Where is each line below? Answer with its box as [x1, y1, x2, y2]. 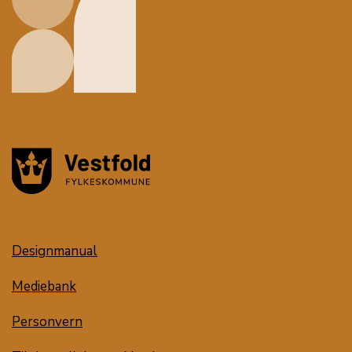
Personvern [12, 313, 82, 331]
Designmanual [12, 242, 97, 260]
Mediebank [12, 277, 76, 295]
